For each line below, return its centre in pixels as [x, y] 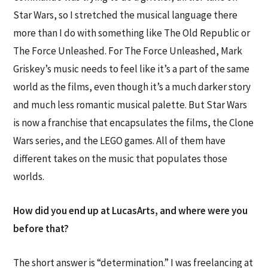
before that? [41, 229]
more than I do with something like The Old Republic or [132, 33]
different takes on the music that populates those [121, 159]
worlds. [29, 176]
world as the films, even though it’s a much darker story [132, 87]
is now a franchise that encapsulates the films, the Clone [134, 123]
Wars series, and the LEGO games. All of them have [120, 141]
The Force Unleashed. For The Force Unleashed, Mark [128, 51]
